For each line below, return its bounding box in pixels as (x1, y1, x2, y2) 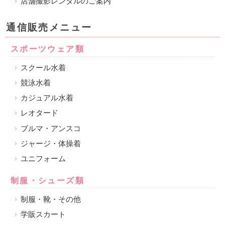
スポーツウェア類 (10, 45, 84, 54)
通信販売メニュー (6, 22, 92, 33)
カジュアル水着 (21, 93, 74, 102)
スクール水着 (21, 63, 66, 72)
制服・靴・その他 (21, 194, 81, 203)
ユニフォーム (21, 154, 66, 163)
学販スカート (21, 209, 66, 218)
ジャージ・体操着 (21, 139, 81, 148)
